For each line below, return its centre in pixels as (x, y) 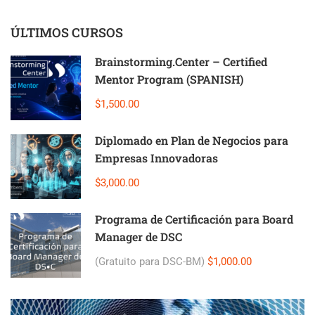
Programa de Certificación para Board (194, 219)
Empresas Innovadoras (156, 157)
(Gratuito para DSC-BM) (150, 261)
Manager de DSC (139, 236)
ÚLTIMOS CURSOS (67, 32)
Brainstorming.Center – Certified (181, 61)
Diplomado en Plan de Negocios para (192, 140)
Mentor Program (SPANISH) (169, 79)
